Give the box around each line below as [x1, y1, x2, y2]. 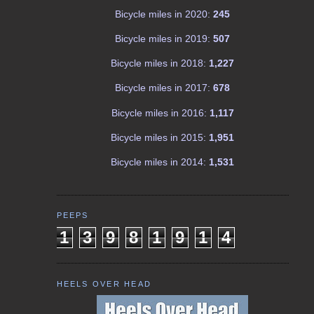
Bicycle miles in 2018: [111, 57, 207, 69]
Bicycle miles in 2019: [115, 32, 211, 44]
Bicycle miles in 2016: [111, 107, 207, 118]
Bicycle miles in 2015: [111, 132, 207, 144]
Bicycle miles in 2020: [115, 8, 211, 20]
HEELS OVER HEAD [56, 279, 151, 288]
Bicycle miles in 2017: [115, 82, 211, 94]
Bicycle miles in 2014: [111, 156, 207, 168]
